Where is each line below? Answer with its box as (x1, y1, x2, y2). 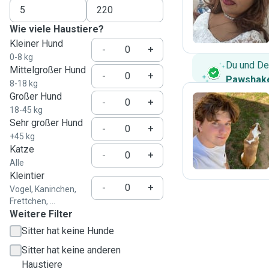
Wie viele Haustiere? (10, 23, 104, 35)
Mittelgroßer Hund (10, 64, 86, 76)
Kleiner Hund (10, 38, 63, 49)
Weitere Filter (10, 208, 73, 220)
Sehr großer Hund (10, 117, 83, 128)
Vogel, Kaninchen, (10, 184, 76, 194)
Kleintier (10, 170, 44, 181)
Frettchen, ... (10, 196, 55, 206)
